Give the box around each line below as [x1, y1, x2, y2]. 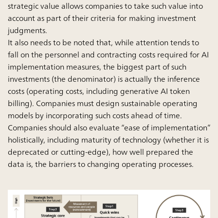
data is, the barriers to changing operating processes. [8, 157, 194, 171]
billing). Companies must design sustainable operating [8, 96, 198, 110]
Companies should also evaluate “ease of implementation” [8, 120, 210, 134]
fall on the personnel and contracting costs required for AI [8, 47, 209, 61]
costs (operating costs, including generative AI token [8, 84, 190, 98]
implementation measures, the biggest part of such [8, 59, 186, 73]
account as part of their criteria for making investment [8, 11, 196, 25]
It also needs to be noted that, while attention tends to [8, 35, 199, 49]
